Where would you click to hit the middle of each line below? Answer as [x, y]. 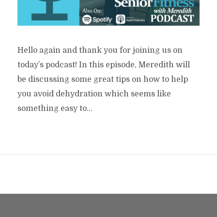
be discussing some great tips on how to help [102, 79]
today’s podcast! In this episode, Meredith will [103, 65]
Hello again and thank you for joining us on [100, 50]
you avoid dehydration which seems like [94, 94]
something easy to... [55, 108]
